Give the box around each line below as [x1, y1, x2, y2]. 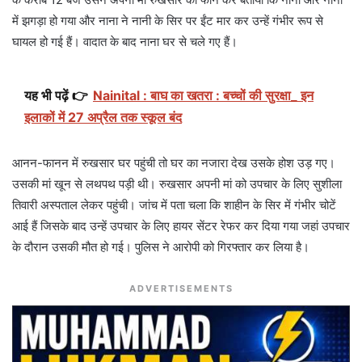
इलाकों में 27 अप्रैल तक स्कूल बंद [24, 109, 182, 126]
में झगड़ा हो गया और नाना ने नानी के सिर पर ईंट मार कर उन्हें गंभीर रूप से [12, 13, 323, 29]
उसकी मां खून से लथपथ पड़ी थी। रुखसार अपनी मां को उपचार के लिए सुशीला [12, 176, 342, 192]
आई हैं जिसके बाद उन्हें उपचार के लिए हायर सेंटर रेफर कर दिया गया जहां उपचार [12, 218, 350, 234]
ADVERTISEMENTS [128, 283, 234, 295]
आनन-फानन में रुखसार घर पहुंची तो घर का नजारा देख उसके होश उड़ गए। [12, 155, 335, 171]
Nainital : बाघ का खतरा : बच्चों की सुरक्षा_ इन [93, 87, 314, 104]
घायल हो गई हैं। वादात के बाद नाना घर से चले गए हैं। [12, 34, 238, 50]
